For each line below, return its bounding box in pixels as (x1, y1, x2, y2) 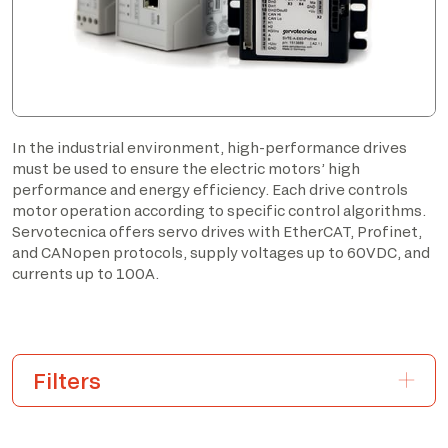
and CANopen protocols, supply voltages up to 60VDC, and (12, 243, 430, 261)
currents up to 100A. (12, 264, 159, 282)
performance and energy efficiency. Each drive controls (12, 180, 408, 198)
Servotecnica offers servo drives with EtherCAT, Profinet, (12, 222, 422, 240)
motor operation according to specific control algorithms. (12, 201, 426, 219)
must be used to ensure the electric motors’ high (12, 159, 360, 177)
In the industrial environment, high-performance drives (12, 138, 407, 156)
